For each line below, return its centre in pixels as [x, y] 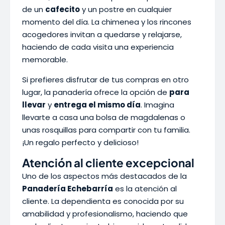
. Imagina [157, 105]
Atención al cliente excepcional [108, 163]
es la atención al [145, 189]
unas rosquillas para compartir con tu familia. [106, 130]
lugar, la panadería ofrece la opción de [96, 92]
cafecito [63, 9]
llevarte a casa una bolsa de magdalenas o [104, 117]
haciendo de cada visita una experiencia [98, 47]
